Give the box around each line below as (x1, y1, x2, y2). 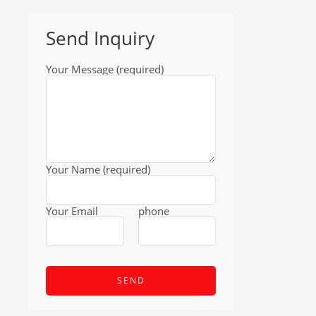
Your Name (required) (46, 163, 150, 177)
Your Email (46, 205, 98, 219)
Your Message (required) (46, 63, 164, 77)
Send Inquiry (46, 25, 154, 51)
